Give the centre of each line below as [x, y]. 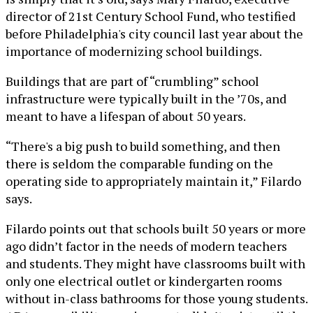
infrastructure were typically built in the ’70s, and [146, 99]
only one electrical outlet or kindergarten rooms [144, 281]
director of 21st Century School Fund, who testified [151, 16]
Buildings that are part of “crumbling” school [132, 81]
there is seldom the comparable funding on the [139, 164]
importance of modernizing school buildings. [134, 51]
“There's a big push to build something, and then [143, 146]
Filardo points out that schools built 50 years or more [156, 229]
